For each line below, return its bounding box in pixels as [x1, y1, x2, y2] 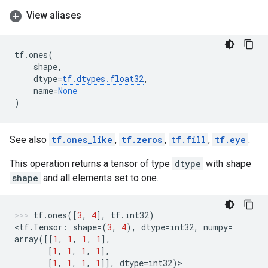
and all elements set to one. [41, 172, 159, 184]
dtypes [77, 73, 105, 84]
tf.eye [215, 134, 246, 145]
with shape [203, 158, 251, 169]
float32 [110, 73, 144, 84]
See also [10, 134, 49, 145]
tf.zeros [121, 134, 162, 145]
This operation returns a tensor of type [10, 158, 172, 169]
